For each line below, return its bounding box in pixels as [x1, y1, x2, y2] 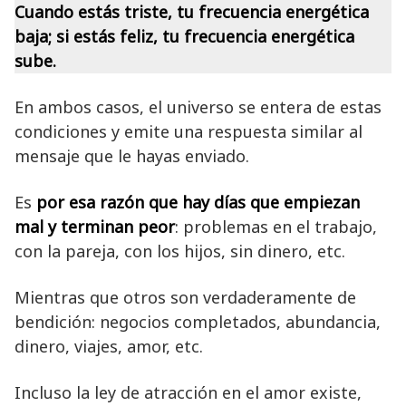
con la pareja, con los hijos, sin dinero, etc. [14, 239, 345, 262]
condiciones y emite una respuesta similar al [14, 120, 362, 142]
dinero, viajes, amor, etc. [14, 334, 203, 357]
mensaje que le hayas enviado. [14, 144, 249, 167]
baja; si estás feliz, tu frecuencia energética [14, 24, 354, 47]
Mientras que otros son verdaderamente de [14, 285, 356, 308]
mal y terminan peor [14, 215, 175, 237]
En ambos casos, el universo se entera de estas [14, 95, 382, 118]
